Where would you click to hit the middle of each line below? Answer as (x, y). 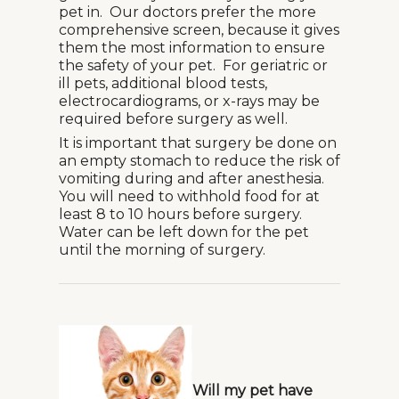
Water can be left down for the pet (184, 232)
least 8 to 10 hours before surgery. (182, 214)
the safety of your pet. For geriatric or (193, 65)
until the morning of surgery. (162, 250)
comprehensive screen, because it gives (199, 30)
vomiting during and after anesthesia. (193, 179)
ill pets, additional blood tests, (163, 83)
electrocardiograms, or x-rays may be (189, 101)
